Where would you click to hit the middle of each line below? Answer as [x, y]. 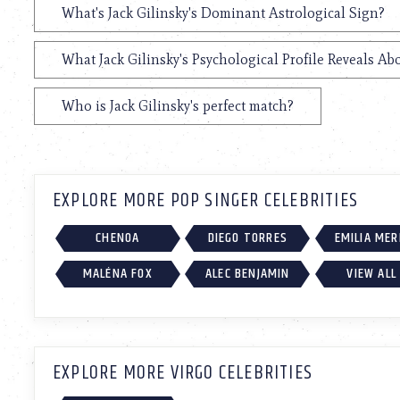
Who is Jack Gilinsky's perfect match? [178, 106]
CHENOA [118, 238]
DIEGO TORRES [248, 238]
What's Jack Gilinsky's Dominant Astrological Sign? [223, 13]
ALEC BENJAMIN [248, 273]
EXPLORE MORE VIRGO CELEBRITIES [183, 373]
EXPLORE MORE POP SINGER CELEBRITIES [205, 201]
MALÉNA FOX [117, 273]
